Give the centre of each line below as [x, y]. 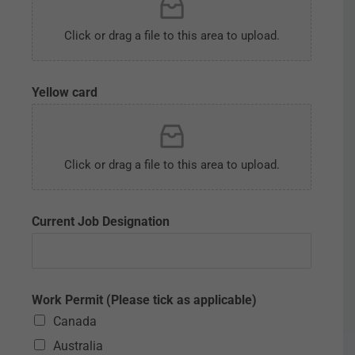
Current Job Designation [101, 221]
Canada [75, 321]
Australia [78, 346]
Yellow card [65, 92]
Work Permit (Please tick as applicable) [144, 300]
